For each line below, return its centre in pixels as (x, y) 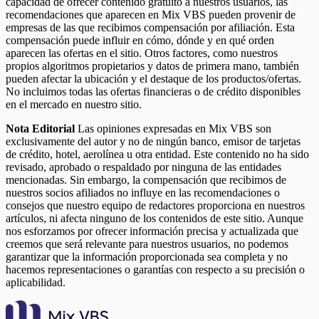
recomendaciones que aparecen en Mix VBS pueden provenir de (151, 15)
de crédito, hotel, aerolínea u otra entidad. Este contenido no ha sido (157, 155)
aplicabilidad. (36, 283)
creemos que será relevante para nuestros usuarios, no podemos (147, 244)
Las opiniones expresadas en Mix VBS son (173, 129)
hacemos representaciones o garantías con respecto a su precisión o (155, 270)
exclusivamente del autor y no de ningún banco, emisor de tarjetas (153, 142)
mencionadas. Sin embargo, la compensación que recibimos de (146, 180)
